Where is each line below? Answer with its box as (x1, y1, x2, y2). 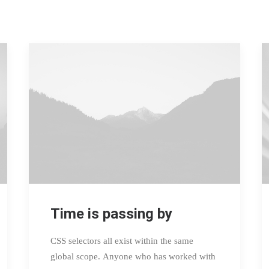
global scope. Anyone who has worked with (50, 251, 216, 261)
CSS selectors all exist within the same (50, 235, 193, 246)
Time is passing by (50, 205, 172, 222)
